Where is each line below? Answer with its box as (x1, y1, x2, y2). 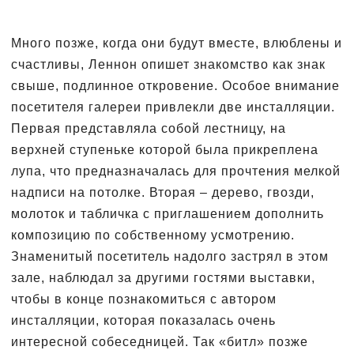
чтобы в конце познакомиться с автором (11, 292, 277, 306)
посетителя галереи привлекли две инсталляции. (11, 100, 335, 114)
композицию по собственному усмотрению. (11, 228, 295, 242)
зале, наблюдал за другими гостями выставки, (11, 270, 315, 284)
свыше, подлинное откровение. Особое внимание (11, 78, 340, 92)
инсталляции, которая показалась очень (11, 313, 276, 327)
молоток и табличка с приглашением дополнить (11, 206, 324, 220)
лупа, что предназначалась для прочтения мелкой (11, 164, 341, 178)
